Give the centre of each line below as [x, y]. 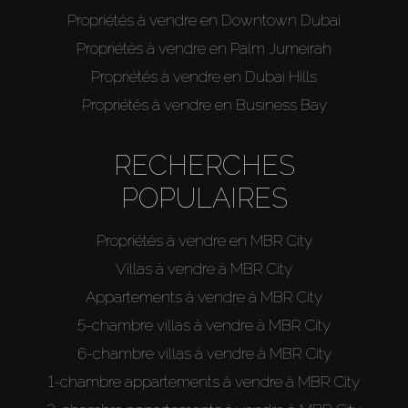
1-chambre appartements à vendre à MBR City [204, 381]
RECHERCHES [204, 165]
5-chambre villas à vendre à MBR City [204, 325]
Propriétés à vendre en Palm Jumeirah [204, 48]
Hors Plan [65, 82]
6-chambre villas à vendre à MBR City [204, 353]
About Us [63, 192]
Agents [54, 137]
